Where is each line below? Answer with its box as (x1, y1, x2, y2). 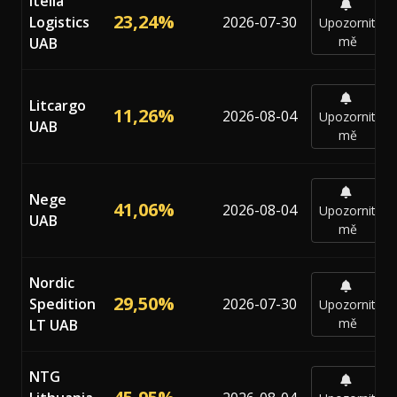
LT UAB (29, 315, 78, 335)
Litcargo (29, 95, 86, 115)
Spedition (29, 293, 96, 314)
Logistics (29, 12, 90, 32)
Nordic (29, 272, 74, 292)
